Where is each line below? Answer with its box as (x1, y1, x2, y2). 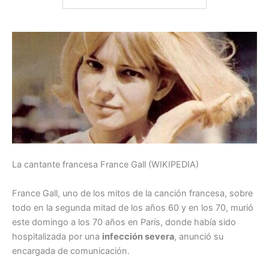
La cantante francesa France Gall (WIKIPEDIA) (12, 159, 199, 171)
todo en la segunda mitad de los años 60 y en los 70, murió (12, 202, 253, 213)
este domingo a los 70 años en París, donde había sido (12, 216, 236, 228)
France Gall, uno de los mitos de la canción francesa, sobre (12, 187, 253, 199)
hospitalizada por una (12, 231, 102, 242)
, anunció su (174, 231, 223, 242)
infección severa (102, 231, 174, 242)
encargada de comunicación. (12, 245, 130, 256)
